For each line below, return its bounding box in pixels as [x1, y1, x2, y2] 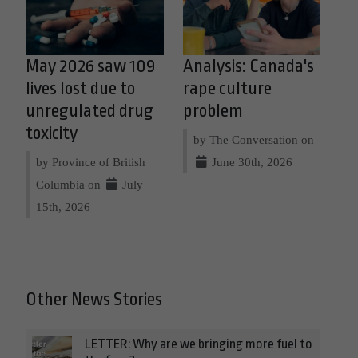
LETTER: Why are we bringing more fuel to [85, 336, 312, 352]
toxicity [26, 122, 78, 144]
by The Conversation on [193, 132, 314, 146]
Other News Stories [26, 288, 162, 310]
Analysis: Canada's [182, 55, 314, 77]
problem [182, 100, 243, 121]
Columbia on [36, 177, 104, 191]
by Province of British [36, 154, 145, 169]
